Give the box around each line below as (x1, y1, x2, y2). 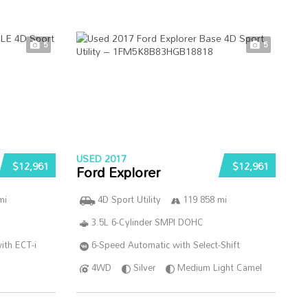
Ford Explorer (76, 158, 160, 186)
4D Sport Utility (97, 190, 161, 208)
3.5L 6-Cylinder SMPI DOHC (91, 213, 203, 231)
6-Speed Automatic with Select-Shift (91, 236, 240, 254)
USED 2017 (76, 149, 126, 168)
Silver (133, 258, 155, 276)
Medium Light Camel (177, 258, 262, 276)
